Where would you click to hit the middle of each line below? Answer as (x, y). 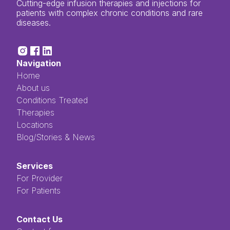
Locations (35, 125)
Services (35, 166)
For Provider (40, 178)
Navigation (39, 63)
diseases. (34, 22)
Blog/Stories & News (56, 137)
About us (33, 88)
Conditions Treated (52, 100)
